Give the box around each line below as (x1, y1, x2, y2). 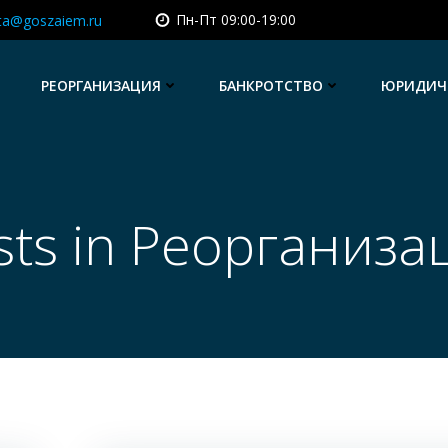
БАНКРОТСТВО (219, 75, 323, 95)
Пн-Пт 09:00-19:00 (176, 10, 296, 29)
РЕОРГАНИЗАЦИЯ (41, 75, 161, 95)
